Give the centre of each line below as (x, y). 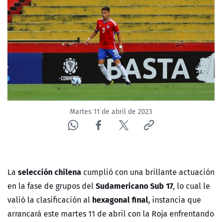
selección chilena (50, 172)
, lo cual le (192, 186)
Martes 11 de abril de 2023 (111, 112)
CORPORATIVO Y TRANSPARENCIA (74, 69)
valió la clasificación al (49, 200)
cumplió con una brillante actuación (149, 172)
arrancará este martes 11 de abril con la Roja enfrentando (111, 214)
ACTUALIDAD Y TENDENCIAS (63, 34)
